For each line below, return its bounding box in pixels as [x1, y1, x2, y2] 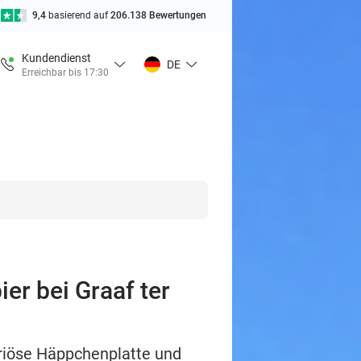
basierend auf [48, 10, 110, 21]
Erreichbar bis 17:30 [22, 66, 109, 78]
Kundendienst [22, 51, 91, 64]
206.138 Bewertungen [110, 10, 206, 21]
